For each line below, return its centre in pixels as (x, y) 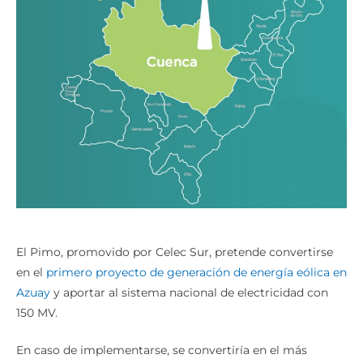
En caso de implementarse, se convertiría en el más (162, 350)
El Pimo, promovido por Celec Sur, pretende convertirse (175, 252)
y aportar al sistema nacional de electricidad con (189, 292)
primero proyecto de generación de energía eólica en (196, 272)
